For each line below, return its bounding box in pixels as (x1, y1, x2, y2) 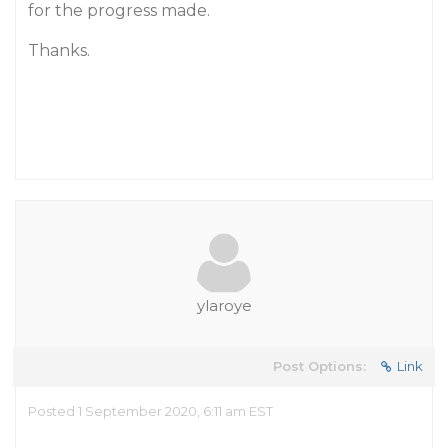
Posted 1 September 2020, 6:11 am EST (28, 403, 273, 419)
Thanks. (28, 41, 90, 60)
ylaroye (196, 296, 252, 315)
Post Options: (273, 358, 366, 374)
